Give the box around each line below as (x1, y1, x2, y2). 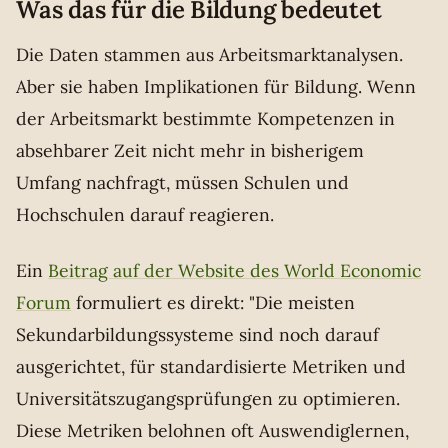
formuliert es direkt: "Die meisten (71, 291, 355, 315)
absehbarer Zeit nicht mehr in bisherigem (16, 139, 364, 163)
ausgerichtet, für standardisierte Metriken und (16, 355, 406, 379)
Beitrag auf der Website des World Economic (48, 259, 421, 283)
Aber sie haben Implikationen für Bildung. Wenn (16, 75, 416, 99)
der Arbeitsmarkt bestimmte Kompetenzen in (16, 107, 395, 131)
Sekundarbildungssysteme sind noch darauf (16, 323, 379, 347)
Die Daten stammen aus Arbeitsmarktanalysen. (16, 43, 403, 67)
